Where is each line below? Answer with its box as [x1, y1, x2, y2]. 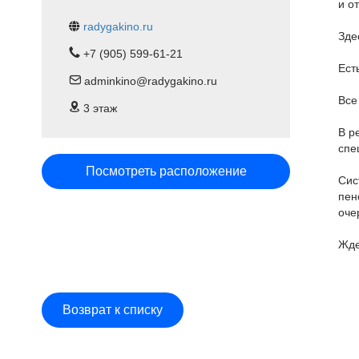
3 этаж [80, 102, 117, 115]
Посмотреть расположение [85, 164, 247, 179]
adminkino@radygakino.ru [81, 75, 217, 88]
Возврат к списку [63, 303, 163, 317]
